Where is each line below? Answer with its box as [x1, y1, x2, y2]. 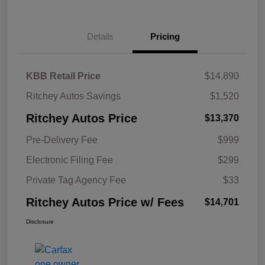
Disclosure [26, 218, 54, 225]
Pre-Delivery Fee [26, 135, 98, 146]
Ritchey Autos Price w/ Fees [26, 196, 184, 209]
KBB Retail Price [26, 71, 101, 82]
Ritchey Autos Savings [26, 91, 121, 102]
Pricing [150, 31, 180, 42]
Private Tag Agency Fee [26, 175, 126, 186]
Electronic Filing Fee [26, 155, 113, 166]
